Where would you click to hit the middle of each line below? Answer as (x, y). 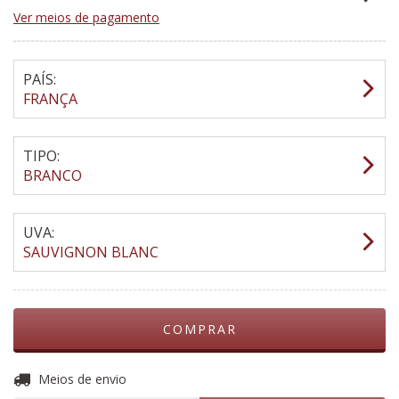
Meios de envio (82, 379)
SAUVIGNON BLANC (91, 252)
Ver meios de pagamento (86, 17)
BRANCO (53, 175)
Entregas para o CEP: (74, 379)
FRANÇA (50, 99)
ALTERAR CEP (336, 376)
